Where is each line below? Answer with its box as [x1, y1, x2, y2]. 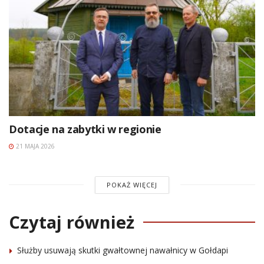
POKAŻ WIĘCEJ [106, 180, 157, 189]
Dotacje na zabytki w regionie [9, 121, 161, 136]
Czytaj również [9, 210, 134, 233]
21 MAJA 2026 [14, 141, 55, 150]
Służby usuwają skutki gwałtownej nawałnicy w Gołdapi [17, 244, 228, 256]
